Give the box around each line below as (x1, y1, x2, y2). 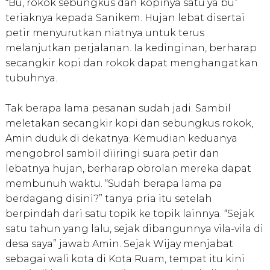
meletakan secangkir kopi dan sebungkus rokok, (5, 118, 253, 130)
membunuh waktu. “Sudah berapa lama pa (5, 178, 222, 190)
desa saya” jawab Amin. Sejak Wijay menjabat (5, 238, 233, 250)
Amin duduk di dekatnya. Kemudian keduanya (5, 133, 237, 145)
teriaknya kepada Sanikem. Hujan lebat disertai (5, 12, 245, 24)
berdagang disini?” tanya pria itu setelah (5, 193, 212, 205)
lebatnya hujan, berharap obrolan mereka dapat (5, 163, 251, 175)
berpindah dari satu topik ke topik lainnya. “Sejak (5, 208, 254, 220)
